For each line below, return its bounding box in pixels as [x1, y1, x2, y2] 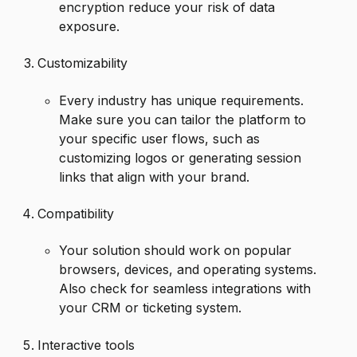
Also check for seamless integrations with [59, 280, 312, 297]
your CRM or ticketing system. [59, 300, 242, 316]
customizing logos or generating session [59, 149, 302, 166]
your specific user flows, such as [59, 130, 261, 147]
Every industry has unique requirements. [59, 92, 304, 108]
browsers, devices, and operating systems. [59, 261, 317, 278]
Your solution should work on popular [59, 242, 292, 259]
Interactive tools [37, 336, 135, 353]
